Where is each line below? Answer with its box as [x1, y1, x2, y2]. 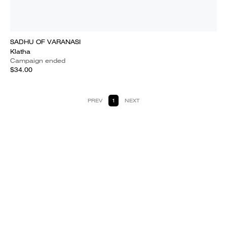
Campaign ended [10, 56, 65, 65]
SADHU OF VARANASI [10, 37, 81, 46]
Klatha [10, 47, 30, 56]
